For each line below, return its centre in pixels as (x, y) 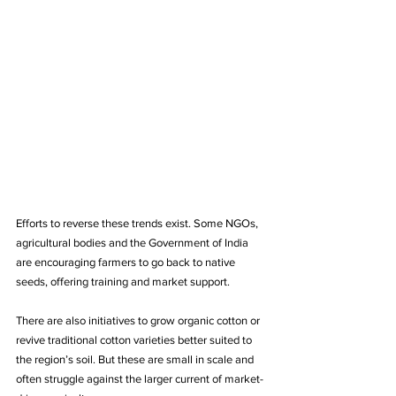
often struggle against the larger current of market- (140, 378)
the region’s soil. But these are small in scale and (136, 359)
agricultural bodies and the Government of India (133, 242)
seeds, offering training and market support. (123, 281)
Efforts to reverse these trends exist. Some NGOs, (138, 223)
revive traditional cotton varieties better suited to (135, 339)
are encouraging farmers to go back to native (127, 262)
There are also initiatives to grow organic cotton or (139, 320)
